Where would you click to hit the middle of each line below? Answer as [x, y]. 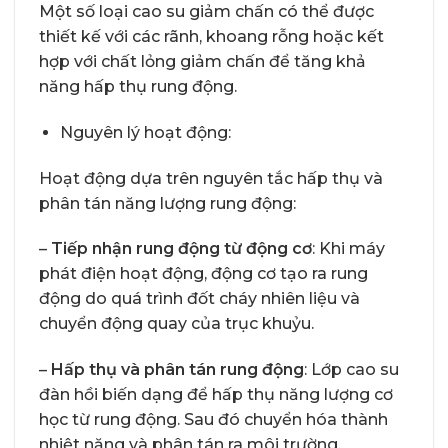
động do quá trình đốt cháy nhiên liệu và [199, 299]
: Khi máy [348, 249]
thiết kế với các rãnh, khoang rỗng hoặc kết [211, 36]
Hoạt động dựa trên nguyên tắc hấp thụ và [211, 178]
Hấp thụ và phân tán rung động [175, 370]
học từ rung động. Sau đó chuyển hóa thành [213, 420]
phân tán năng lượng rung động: [167, 203]
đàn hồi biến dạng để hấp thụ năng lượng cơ [216, 395]
